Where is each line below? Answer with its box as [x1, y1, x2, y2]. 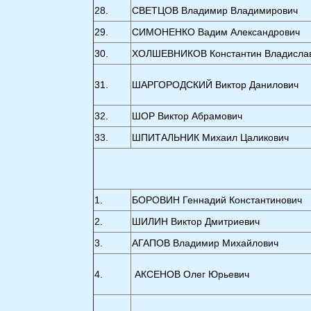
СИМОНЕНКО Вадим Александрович [132, 26, 301, 37]
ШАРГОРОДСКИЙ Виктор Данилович [132, 79, 299, 90]
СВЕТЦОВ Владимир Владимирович [132, 5, 299, 16]
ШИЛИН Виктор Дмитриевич [132, 216, 260, 227]
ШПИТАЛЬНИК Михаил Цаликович [132, 132, 289, 143]
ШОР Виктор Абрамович [132, 110, 243, 121]
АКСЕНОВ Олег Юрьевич [135, 269, 250, 280]
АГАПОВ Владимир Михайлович [132, 237, 279, 249]
